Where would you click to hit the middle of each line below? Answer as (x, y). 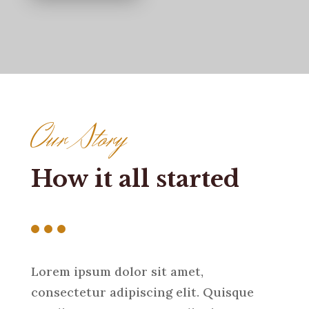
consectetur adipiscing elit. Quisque (142, 292)
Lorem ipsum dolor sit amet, (117, 272)
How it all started (135, 179)
